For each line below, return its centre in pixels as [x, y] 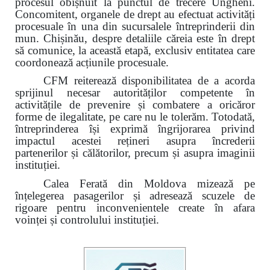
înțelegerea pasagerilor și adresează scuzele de [135, 195]
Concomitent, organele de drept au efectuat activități [135, 14]
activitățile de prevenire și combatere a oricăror [135, 105]
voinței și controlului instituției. [87, 219]
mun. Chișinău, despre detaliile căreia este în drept [135, 38]
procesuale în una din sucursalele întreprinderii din [135, 26]
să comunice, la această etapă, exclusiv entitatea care [135, 50]
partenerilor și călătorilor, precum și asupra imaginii [135, 153]
